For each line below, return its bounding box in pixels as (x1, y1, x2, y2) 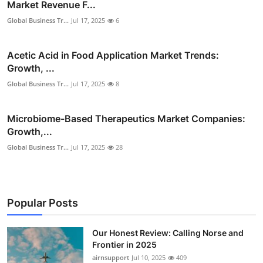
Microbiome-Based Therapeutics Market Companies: (7, 113, 245, 125)
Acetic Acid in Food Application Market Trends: (7, 49, 219, 62)
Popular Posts (7, 197, 78, 210)
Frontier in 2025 (92, 240, 157, 250)
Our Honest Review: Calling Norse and (92, 228, 244, 238)
